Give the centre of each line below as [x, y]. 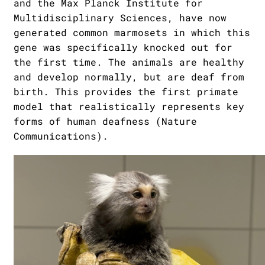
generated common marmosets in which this [132, 32]
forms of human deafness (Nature [105, 121]
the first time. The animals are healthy [129, 62]
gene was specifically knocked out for [123, 47]
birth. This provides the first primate [126, 91]
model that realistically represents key [129, 106]
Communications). [61, 136]
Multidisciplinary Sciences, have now [120, 17]
